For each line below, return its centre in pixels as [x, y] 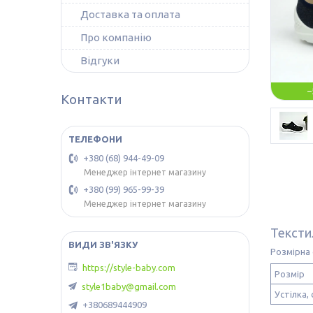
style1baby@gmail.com [129, 287]
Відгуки [100, 60]
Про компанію [116, 37]
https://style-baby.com [129, 267]
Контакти [92, 99]
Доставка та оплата [130, 14]
